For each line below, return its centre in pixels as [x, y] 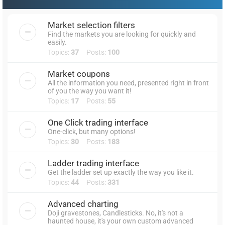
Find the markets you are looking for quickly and [122, 34]
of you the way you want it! [90, 91]
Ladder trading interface [93, 163]
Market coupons [79, 74]
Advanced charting [83, 204]
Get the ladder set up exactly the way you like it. [121, 172]
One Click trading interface [98, 122]
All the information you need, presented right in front [128, 83]
